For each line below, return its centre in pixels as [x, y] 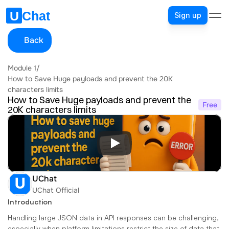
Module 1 [22, 68]
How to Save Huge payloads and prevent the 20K [90, 79]
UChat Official [56, 190]
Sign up [188, 15]
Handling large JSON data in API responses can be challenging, [113, 217]
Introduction [30, 202]
